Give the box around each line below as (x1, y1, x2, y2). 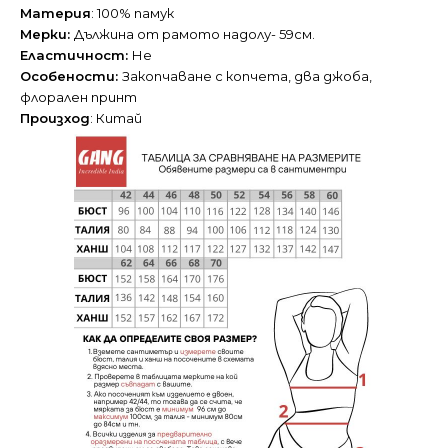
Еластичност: (20, 47, 132, 64)
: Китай (90, 110, 142, 127)
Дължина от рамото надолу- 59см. (74, 26, 315, 43)
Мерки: (20, 26, 74, 43)
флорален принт (20, 89, 137, 106)
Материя (20, 5, 91, 22)
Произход (20, 110, 90, 127)
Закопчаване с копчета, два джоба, (122, 68, 372, 85)
